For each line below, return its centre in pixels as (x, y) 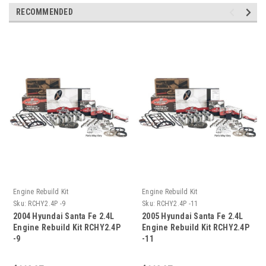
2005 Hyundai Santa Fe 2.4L (193, 216)
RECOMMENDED (45, 12)
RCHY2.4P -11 (178, 203)
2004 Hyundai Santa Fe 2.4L (64, 216)
